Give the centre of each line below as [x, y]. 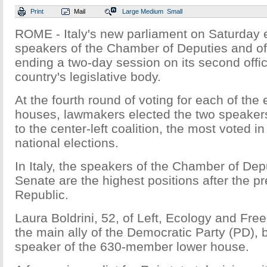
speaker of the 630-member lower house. [132, 246]
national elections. [67, 143]
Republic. [42, 195]
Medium [152, 11]
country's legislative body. [88, 77]
